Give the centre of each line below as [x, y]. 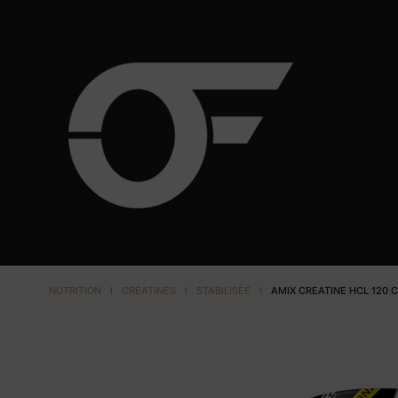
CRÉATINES [149, 290]
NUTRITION [75, 290]
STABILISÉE [223, 290]
